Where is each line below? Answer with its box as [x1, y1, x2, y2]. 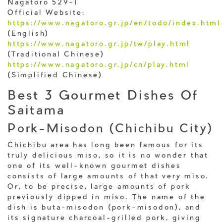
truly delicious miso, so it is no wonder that [7, 153, 209, 160]
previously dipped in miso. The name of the [7, 194, 206, 202]
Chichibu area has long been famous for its [7, 142, 204, 150]
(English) [7, 31, 50, 38]
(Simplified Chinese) [7, 72, 103, 80]
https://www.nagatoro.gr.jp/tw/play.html [7, 41, 191, 49]
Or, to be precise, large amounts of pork [7, 184, 191, 191]
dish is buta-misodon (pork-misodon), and [7, 205, 201, 212]
